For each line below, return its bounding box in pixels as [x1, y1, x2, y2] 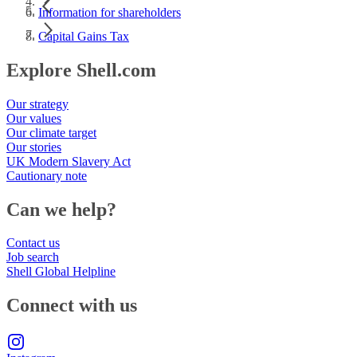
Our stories [6, 139, 61, 154]
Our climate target [6, 125, 96, 139]
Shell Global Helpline [6, 265, 116, 279]
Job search [6, 250, 59, 265]
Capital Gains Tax [38, 29, 129, 43]
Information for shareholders [38, 5, 181, 19]
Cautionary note [6, 168, 87, 182]
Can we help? [6, 198, 116, 220]
